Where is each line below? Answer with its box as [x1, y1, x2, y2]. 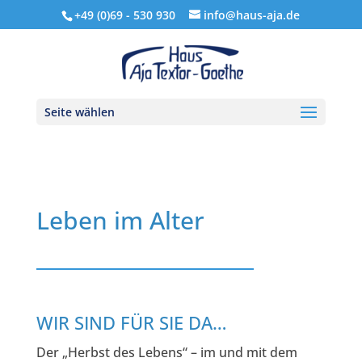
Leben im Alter [36, 204, 204, 237]
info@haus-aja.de [204, 6, 301, 23]
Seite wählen [44, 104, 115, 120]
